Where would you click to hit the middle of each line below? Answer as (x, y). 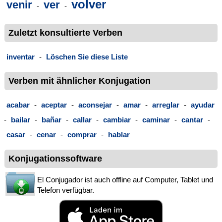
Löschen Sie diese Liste (87, 56)
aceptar (54, 105)
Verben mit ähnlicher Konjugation (80, 81)
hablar (119, 135)
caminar (156, 120)
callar (82, 120)
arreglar (166, 105)
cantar (192, 120)
